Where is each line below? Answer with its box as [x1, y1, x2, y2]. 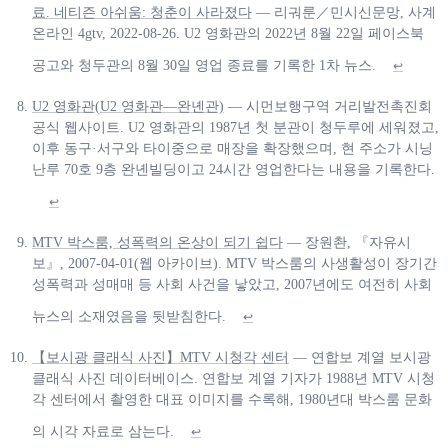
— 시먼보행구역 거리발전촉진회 [224, 99, 432, 115]
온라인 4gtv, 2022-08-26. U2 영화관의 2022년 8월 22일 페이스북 [32, 26, 424, 42]
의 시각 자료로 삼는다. [32, 424, 174, 440]
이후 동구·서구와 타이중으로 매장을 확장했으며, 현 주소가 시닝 [32, 141, 433, 157]
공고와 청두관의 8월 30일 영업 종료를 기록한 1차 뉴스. [32, 58, 376, 74]
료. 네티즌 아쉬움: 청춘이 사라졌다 [32, 5, 252, 21]
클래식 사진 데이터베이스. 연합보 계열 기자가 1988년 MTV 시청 [32, 371, 435, 387]
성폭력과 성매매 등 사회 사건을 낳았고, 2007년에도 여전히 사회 [32, 277, 432, 293]
